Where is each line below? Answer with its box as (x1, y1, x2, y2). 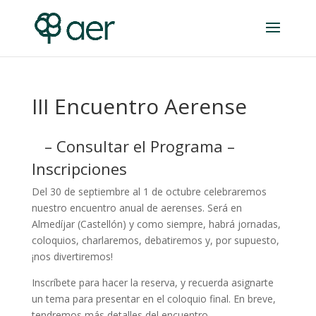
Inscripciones (31, 158, 127, 179)
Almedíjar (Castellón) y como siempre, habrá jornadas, (31, 217, 281, 231)
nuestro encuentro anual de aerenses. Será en (31, 201, 242, 214)
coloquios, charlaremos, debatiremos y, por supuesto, (31, 233, 279, 247)
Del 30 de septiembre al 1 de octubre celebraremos (31, 185, 267, 198)
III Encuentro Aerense (31, 92, 247, 121)
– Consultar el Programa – (44, 135, 235, 157)
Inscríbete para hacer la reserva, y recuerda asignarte (31, 276, 274, 289)
